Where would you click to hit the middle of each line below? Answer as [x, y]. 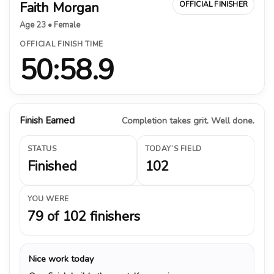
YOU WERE [48, 198]
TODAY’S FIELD [173, 148]
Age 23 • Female [50, 25]
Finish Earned [47, 120]
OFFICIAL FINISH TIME [61, 44]
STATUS [42, 148]
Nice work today [61, 258]
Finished [52, 166]
